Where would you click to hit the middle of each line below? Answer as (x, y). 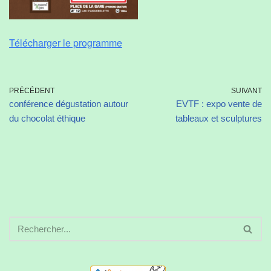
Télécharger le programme (66, 42)
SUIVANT (247, 90)
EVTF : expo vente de (219, 103)
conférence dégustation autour (69, 103)
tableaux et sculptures (219, 118)
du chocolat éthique (47, 118)
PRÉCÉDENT (32, 90)
